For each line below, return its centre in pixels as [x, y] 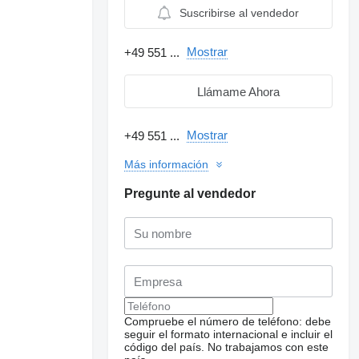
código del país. [165, 347]
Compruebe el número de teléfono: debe [228, 321]
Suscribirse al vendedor [240, 13]
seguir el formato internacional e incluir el [229, 334]
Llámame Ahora [238, 91]
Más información [167, 164]
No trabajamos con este [268, 347]
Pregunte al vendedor [190, 194]
